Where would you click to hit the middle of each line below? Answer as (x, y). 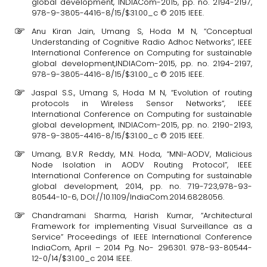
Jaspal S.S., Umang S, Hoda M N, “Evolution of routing (142, 93)
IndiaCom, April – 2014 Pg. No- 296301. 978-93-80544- (142, 248)
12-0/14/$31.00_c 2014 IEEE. (82, 258)
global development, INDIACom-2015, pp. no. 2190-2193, (142, 125)
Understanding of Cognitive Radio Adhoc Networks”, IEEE (142, 42)
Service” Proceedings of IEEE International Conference (142, 237)
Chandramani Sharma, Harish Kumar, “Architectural (142, 215)
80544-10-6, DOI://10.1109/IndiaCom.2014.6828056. (128, 197)
